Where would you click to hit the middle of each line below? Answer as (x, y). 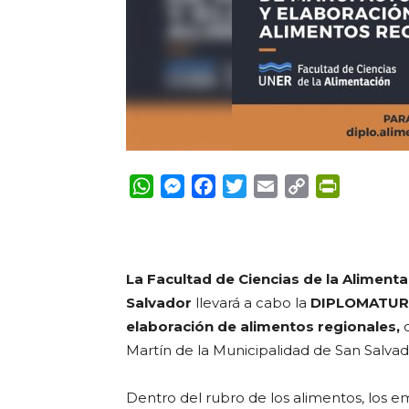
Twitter (273, 186)
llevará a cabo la (251, 303)
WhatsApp (192, 186)
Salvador (159, 303)
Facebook (252, 186)
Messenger (225, 186)
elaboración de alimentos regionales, (265, 326)
